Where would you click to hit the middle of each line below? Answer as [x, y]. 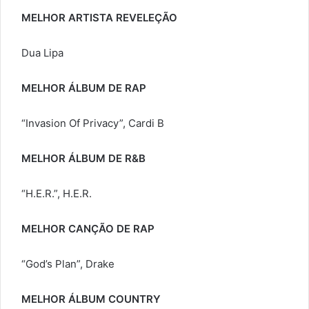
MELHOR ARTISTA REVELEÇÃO [99, 18]
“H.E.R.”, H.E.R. [57, 194]
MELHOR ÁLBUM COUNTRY [91, 299]
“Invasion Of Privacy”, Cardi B [93, 123]
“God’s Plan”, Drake [68, 264]
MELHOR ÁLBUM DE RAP [84, 88]
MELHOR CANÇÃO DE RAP [88, 229]
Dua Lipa [42, 53]
